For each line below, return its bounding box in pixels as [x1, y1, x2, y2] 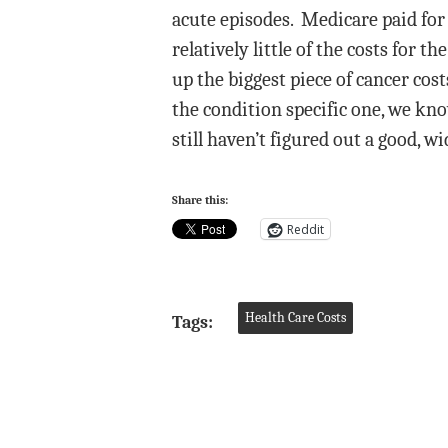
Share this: [172, 193, 228, 207]
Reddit [287, 220, 324, 238]
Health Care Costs [245, 309, 346, 326]
